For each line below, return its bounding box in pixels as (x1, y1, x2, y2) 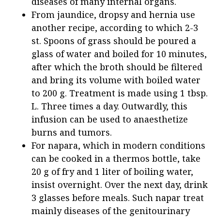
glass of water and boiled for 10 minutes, (31, 47, 207, 60)
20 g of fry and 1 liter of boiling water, (31, 165, 193, 177)
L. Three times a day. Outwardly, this (31, 100, 187, 112)
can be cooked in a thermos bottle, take (31, 152, 201, 164)
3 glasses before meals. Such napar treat (31, 191, 204, 203)
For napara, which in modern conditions (31, 139, 205, 151)
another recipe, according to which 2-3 (31, 21, 198, 33)
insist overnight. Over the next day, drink (31, 178, 208, 190)
